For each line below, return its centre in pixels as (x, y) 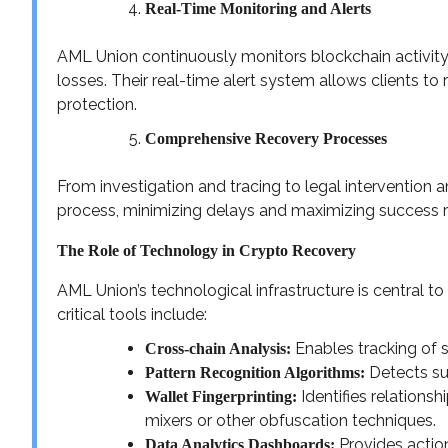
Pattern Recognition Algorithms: (255, 372)
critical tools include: (132, 314)
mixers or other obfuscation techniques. (290, 420)
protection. (97, 104)
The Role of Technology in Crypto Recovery (206, 250)
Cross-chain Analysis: (218, 348)
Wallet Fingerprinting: (221, 396)
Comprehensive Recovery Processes (266, 138)
